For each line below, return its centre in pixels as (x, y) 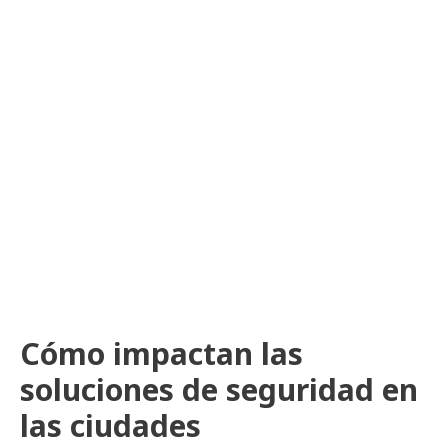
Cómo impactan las (161, 353)
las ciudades (110, 425)
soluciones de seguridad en (219, 389)
